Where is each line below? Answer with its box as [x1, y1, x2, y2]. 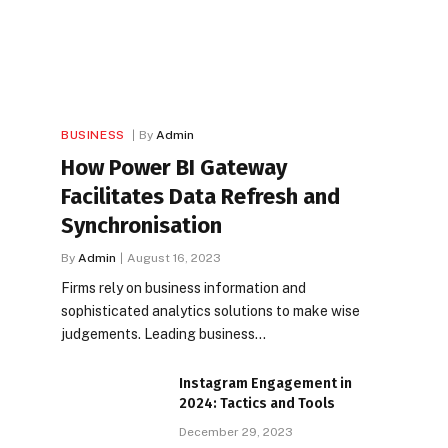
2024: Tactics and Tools [179, 394, 335, 412]
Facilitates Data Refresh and [61, 182, 340, 210]
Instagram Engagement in [179, 374, 352, 392]
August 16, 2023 [127, 250, 221, 265]
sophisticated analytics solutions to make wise [61, 302, 360, 319]
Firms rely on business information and [61, 279, 306, 296]
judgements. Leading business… [61, 325, 266, 342]
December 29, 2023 [179, 424, 293, 439]
